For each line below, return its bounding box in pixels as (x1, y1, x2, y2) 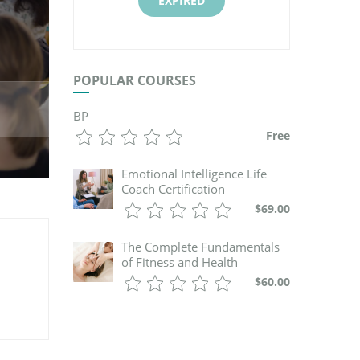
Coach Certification (121, 181, 225, 197)
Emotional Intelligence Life (121, 166, 267, 182)
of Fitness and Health (121, 254, 238, 270)
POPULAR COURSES (73, 72, 196, 89)
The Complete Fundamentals (121, 239, 280, 255)
